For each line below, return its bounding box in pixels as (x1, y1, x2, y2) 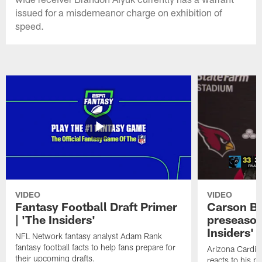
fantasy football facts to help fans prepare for (15, 242, 176, 252)
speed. (15, 19, 44, 32)
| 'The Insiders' (15, 212, 96, 226)
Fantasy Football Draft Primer (15, 199, 178, 213)
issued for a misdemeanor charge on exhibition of (15, 6, 223, 18)
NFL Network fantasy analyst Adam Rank (15, 230, 163, 241)
